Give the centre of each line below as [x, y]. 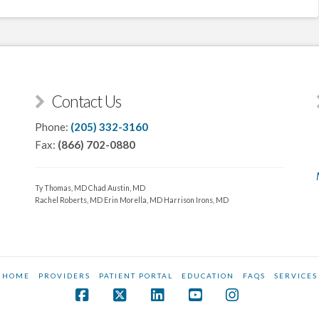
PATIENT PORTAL [136, 276]
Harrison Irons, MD [197, 200]
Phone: [53, 126]
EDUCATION [208, 276]
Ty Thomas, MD [61, 188]
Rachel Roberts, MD [69, 200]
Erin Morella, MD [134, 200]
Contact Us [86, 102]
